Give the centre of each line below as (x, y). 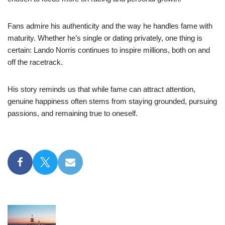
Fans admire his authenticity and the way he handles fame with (110, 26)
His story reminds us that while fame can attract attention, (101, 89)
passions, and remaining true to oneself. (73, 113)
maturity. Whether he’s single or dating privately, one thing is (105, 38)
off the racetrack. (35, 62)
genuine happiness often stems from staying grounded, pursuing (112, 101)
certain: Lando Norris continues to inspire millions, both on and (109, 50)
